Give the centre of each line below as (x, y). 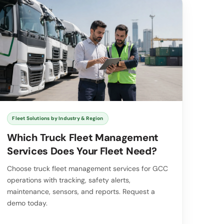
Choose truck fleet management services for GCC (88, 168)
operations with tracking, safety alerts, (69, 180)
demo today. (27, 203)
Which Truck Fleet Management (83, 137)
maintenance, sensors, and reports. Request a (81, 191)
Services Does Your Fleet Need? (82, 151)
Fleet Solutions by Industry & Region (58, 118)
